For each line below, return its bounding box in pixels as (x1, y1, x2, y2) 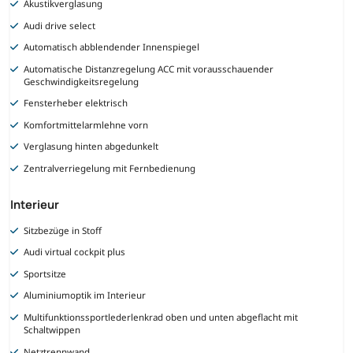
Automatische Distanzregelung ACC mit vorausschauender (24, 62, 274, 75)
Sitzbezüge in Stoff (24, 224, 102, 236)
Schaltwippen (24, 324, 81, 336)
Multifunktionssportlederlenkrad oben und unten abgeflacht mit (24, 311, 299, 324)
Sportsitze (24, 267, 67, 280)
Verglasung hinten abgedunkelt (24, 140, 159, 153)
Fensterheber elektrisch (24, 97, 128, 110)
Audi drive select (24, 19, 96, 32)
